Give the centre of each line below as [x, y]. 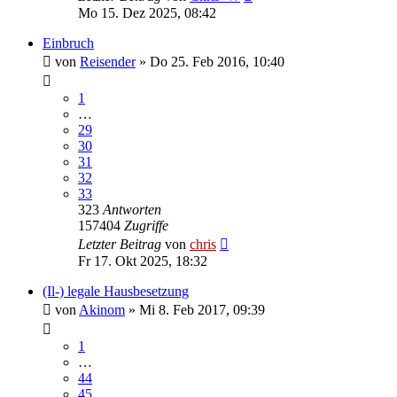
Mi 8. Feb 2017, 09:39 [202, 309]
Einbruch [68, 43]
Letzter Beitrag [121, 244]
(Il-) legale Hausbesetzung [116, 291]
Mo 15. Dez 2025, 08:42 [147, 12]
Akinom [102, 309]
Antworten [132, 209]
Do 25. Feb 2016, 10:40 [217, 61]
